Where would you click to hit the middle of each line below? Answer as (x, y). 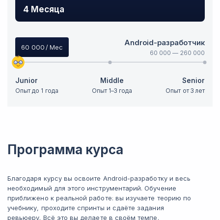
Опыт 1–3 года (112, 91)
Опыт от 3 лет (185, 91)
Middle (112, 80)
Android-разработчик (164, 42)
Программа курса (65, 150)
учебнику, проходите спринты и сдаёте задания (86, 208)
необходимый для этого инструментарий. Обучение (92, 188)
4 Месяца (44, 9)
